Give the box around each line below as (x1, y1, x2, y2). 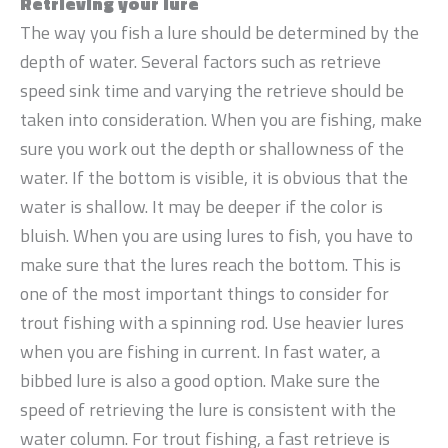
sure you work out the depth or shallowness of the (20, 134, 404, 162)
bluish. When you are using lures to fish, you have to (20, 221, 413, 249)
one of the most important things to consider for (20, 279, 389, 307)
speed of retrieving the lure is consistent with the (20, 395, 396, 423)
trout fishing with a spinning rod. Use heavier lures (20, 308, 404, 336)
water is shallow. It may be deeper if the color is (20, 192, 383, 220)
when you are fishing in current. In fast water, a (20, 337, 380, 365)
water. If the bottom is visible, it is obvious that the (20, 163, 408, 191)
